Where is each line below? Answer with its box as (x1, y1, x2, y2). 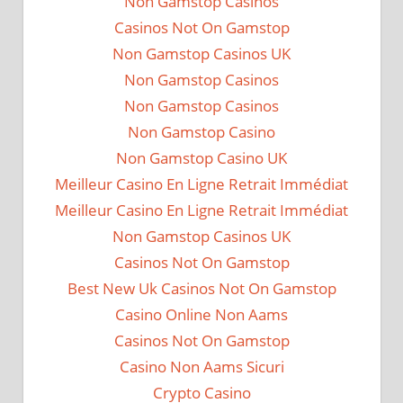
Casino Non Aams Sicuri (119, 356, 284, 378)
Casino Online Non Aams (115, 304, 288, 326)
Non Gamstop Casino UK (116, 148, 287, 169)
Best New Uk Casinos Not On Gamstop (67, 278, 336, 300)
